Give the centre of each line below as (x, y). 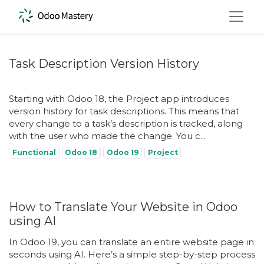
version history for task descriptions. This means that (124, 111)
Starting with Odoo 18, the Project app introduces (119, 99)
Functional (34, 152)
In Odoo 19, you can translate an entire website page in (131, 242)
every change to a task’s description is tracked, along (126, 123)
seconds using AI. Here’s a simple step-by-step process (132, 254)
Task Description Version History (104, 64)
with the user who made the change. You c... (107, 136)
